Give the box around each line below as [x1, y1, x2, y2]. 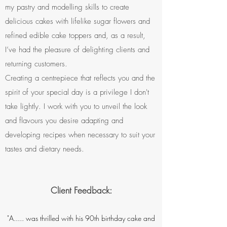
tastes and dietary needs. [5, 144, 84, 154]
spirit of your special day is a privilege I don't [5, 87, 149, 97]
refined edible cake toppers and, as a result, [5, 30, 145, 41]
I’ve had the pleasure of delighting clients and [5, 45, 149, 55]
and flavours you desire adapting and [5, 116, 123, 126]
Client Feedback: [50, 184, 112, 196]
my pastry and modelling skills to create [5, 2, 129, 12]
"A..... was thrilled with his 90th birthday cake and [7, 213, 155, 223]
